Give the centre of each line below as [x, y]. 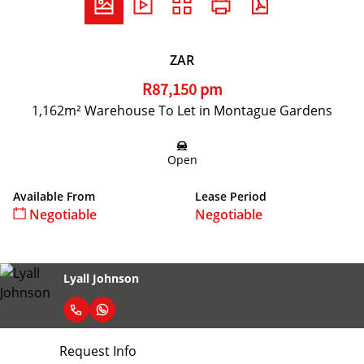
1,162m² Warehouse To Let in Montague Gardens [182, 110]
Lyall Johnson [101, 278]
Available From [54, 196]
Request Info [97, 351]
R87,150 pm [182, 90]
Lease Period [231, 196]
